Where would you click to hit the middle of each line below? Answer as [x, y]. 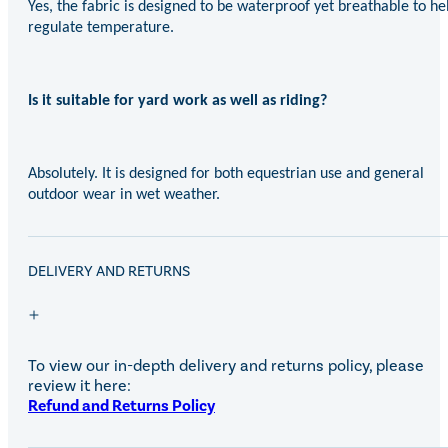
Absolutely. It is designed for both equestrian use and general [226, 173]
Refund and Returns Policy [121, 405]
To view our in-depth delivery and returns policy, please [226, 365]
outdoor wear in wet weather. [124, 194]
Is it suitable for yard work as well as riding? [177, 100]
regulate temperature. [101, 27]
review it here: [79, 385]
